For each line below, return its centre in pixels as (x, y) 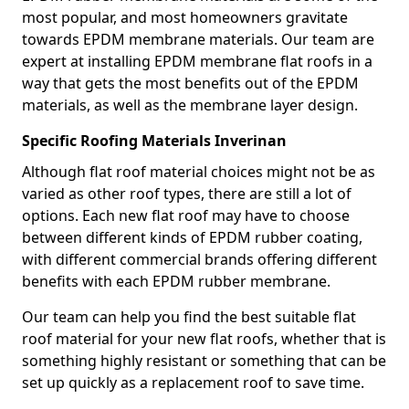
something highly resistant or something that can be (204, 361)
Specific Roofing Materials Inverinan (154, 141)
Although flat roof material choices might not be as (199, 172)
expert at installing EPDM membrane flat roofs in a (197, 61)
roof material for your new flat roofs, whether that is (204, 339)
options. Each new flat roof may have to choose (186, 215)
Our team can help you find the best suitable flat (189, 317)
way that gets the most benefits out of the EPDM (190, 83)
